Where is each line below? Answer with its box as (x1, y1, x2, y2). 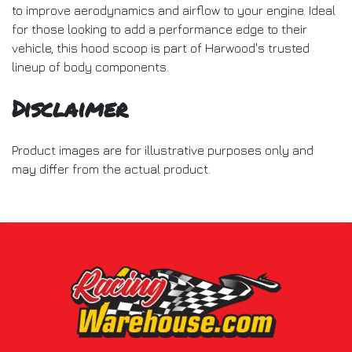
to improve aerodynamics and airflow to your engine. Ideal (12, 2, 335, 17)
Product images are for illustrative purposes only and (12, 142, 313, 157)
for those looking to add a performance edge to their (12, 21, 307, 36)
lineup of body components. (12, 59, 169, 74)
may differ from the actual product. (12, 161, 211, 176)
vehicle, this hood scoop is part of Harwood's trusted (12, 40, 310, 55)
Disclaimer (12, 91, 128, 124)
